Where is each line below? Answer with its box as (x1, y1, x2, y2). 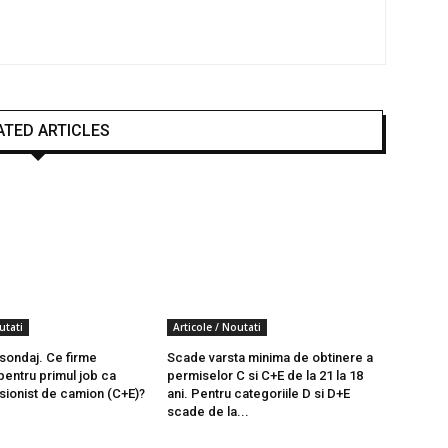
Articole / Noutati (173, 319, 262, 334)
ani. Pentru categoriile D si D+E (167, 385, 351, 401)
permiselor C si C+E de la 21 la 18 (167, 367, 364, 383)
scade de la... (167, 403, 250, 419)
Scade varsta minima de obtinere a (167, 349, 374, 365)
